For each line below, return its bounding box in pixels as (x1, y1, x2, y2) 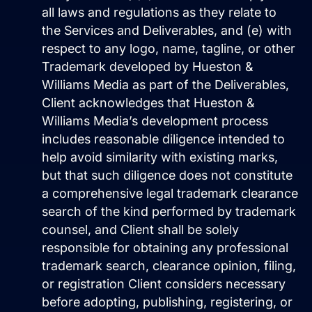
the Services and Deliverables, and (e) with (42, 23, 292, 38)
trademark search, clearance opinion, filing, (42, 258, 296, 274)
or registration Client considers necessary (42, 276, 286, 292)
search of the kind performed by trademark (42, 204, 296, 219)
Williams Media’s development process (42, 114, 268, 129)
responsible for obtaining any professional (42, 240, 288, 256)
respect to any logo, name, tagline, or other (42, 41, 295, 56)
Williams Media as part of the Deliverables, (42, 77, 289, 93)
